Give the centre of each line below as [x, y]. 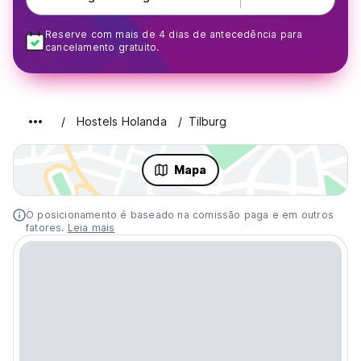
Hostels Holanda [122, 121]
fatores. [47, 228]
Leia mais [91, 228]
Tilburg [207, 121]
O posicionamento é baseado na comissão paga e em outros [180, 215]
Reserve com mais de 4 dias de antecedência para [174, 34]
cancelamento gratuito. [102, 47]
